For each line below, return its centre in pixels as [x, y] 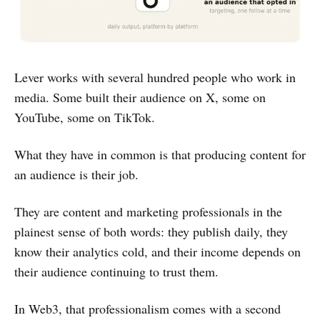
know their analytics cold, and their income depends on [157, 251]
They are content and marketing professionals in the [148, 211]
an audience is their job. [76, 174]
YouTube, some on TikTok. [85, 117]
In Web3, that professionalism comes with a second [147, 308]
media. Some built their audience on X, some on [140, 97]
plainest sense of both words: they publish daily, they [151, 231]
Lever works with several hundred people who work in [155, 77]
